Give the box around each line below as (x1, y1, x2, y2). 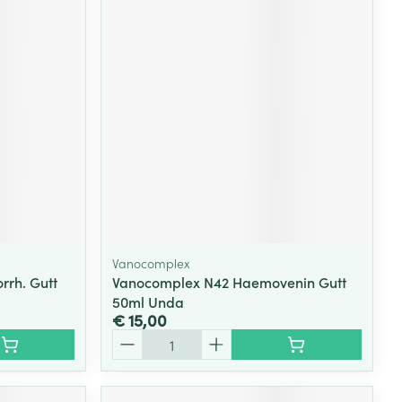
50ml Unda (112, 291, 185, 311)
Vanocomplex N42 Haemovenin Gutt (112, 271, 347, 292)
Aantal (111, 327, 155, 347)
